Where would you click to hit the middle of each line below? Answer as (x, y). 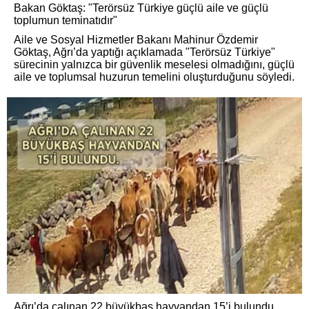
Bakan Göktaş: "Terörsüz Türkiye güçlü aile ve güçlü (141, 8)
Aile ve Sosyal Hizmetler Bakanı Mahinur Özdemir (136, 39)
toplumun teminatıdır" (66, 20)
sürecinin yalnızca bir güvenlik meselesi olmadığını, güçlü (154, 64)
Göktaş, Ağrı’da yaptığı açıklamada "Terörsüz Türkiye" (144, 52)
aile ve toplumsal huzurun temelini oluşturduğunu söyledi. (154, 77)
